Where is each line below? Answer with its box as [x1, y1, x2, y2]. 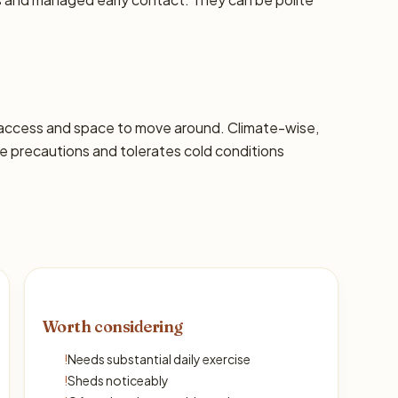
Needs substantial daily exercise [67, 351, 251, 367]
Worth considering [42, 316, 184, 337]
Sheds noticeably [67, 372, 169, 388]
